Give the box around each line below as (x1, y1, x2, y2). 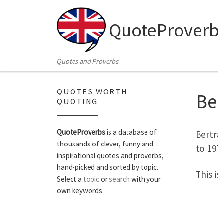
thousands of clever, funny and (57, 139, 153, 149)
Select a (57, 174, 83, 184)
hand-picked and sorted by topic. (57, 163, 158, 172)
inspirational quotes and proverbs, (57, 151, 163, 161)
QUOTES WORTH (57, 86, 127, 97)
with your (130, 174, 161, 184)
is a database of (105, 127, 157, 137)
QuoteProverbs (57, 127, 105, 137)
